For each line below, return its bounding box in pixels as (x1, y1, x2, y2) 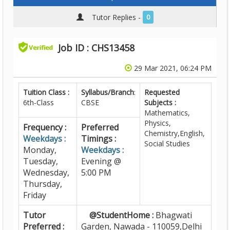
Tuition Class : (23, 87, 69, 97)
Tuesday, (23, 156, 58, 167)
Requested (144, 87, 180, 97)
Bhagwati (154, 209, 192, 221)
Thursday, (23, 178, 62, 189)
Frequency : (23, 122, 66, 133)
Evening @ (81, 156, 121, 167)
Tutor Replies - (83, 12, 143, 22)
